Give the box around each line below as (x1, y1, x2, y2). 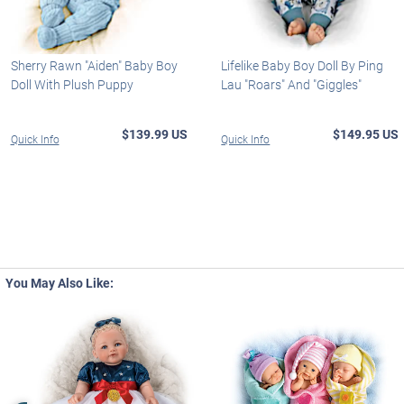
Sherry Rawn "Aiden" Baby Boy (10, 56, 178, 74)
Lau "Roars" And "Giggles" (221, 75, 363, 93)
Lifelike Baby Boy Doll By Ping (221, 56, 384, 74)
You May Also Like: (5, 273, 114, 291)
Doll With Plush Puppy (10, 75, 133, 93)
